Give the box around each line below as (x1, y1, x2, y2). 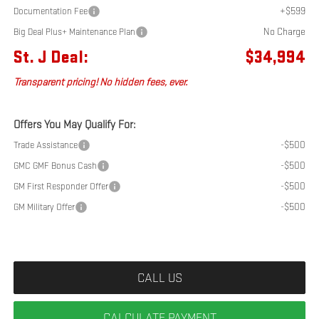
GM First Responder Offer (13, 180, 108, 192)
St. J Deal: (13, 46, 88, 68)
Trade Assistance (13, 139, 78, 150)
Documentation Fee (13, 5, 88, 16)
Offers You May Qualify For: (13, 117, 135, 130)
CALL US (137, 269, 182, 285)
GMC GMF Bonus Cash (13, 159, 97, 171)
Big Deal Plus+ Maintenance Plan (13, 26, 135, 37)
